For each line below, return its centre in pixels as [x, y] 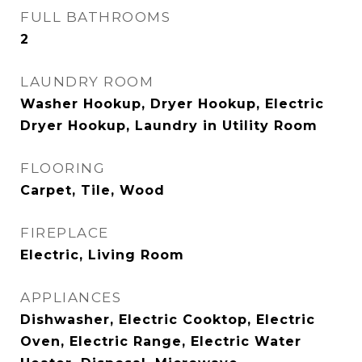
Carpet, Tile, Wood [93, 190]
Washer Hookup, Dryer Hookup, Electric [172, 104]
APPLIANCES [71, 297]
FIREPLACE [65, 233]
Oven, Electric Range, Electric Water [161, 341]
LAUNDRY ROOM [87, 82]
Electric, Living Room [102, 255]
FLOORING [63, 168]
